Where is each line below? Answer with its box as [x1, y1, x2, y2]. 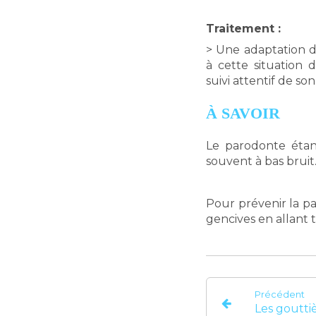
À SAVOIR [206, 104, 280, 122]
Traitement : [206, 22, 281, 35]
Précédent [255, 289, 305, 300]
